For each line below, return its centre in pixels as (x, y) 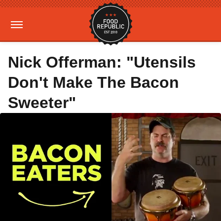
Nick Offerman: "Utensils (102, 62)
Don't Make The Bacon (93, 82)
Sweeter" (42, 103)
